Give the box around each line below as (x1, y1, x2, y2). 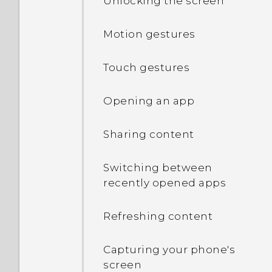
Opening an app (103, 95, 194, 107)
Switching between (103, 161, 212, 174)
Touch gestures (103, 61, 189, 73)
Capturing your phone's (103, 243, 235, 256)
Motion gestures (103, 28, 195, 40)
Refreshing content (103, 210, 212, 222)
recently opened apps (103, 177, 226, 189)
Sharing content (103, 128, 194, 140)
